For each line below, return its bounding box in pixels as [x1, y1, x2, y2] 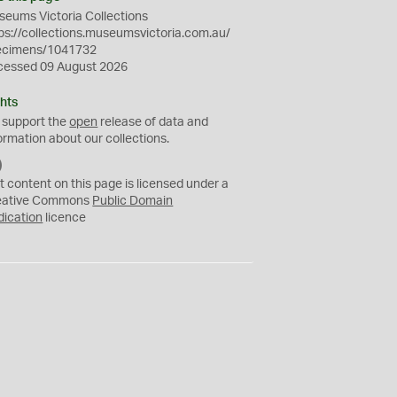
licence [43, 212, 87, 224]
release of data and [97, 116, 209, 128]
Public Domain [92, 195, 174, 207]
